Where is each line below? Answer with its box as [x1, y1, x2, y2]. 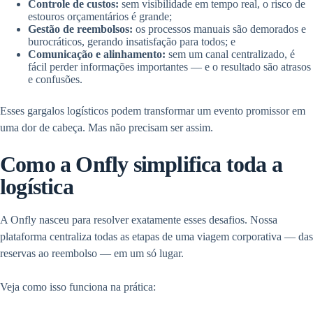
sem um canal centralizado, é [168, 48, 295, 61]
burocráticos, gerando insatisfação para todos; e [28, 36, 235, 48]
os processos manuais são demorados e [136, 23, 306, 36]
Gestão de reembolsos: [28, 23, 136, 36]
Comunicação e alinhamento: [28, 48, 168, 61]
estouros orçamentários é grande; [28, 10, 172, 23]
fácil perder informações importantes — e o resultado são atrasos [28, 61, 311, 73]
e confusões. [28, 73, 82, 86]
